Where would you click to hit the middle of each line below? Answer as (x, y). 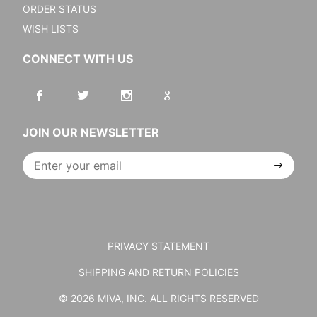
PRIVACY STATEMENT (158, 246)
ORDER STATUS (59, 9)
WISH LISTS (51, 29)
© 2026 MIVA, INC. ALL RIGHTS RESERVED (158, 298)
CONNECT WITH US (78, 59)
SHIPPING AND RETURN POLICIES (158, 272)
